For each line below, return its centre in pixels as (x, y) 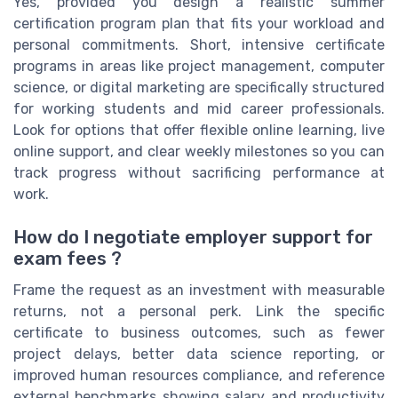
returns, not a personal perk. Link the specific (199, 312)
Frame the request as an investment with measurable (199, 291)
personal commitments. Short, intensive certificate (199, 44)
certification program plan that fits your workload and (199, 23)
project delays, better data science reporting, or (199, 354)
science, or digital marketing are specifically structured (199, 87)
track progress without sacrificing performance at (199, 172)
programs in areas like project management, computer (199, 66)
